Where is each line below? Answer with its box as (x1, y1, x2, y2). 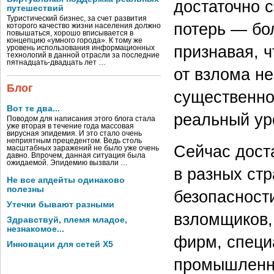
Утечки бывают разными (7, 200, 114, 209)
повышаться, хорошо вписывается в (7, 29, 133, 37)
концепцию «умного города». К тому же (7, 37, 143, 44)
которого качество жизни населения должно (7, 22, 161, 29)
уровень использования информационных (7, 44, 155, 51)
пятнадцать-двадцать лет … (7, 59, 106, 66)
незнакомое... (7, 224, 64, 234)
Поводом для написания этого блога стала (7, 115, 155, 122)
